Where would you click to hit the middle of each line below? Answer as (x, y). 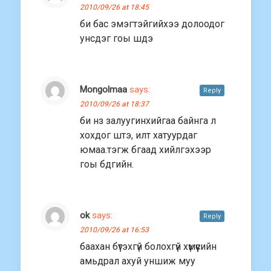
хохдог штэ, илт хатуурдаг (139, 135)
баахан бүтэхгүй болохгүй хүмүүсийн (148, 247)
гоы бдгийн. (107, 165)
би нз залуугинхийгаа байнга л (148, 121)
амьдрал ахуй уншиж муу (138, 261)
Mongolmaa (103, 90)
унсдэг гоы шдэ (116, 39)
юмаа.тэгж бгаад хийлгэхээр (145, 150)
